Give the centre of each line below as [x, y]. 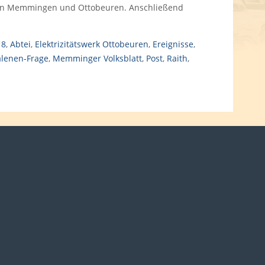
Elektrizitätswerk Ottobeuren [91, 44]
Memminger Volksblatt [97, 58]
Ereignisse [173, 44]
